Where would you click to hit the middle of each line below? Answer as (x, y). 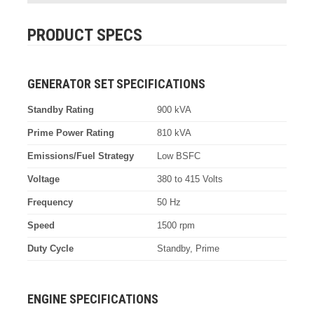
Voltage (43, 179)
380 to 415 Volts (190, 179)
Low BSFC (179, 156)
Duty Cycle (50, 248)
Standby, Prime (188, 248)
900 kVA (174, 109)
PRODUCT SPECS (84, 35)
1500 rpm (176, 225)
